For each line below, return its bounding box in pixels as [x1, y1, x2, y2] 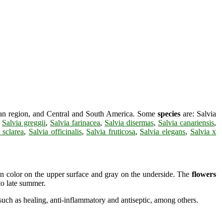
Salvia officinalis [28, 127, 82, 136]
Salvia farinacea [50, 118, 100, 127]
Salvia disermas [105, 118, 154, 127]
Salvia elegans [140, 127, 186, 136]
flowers [192, 169, 217, 178]
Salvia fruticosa [86, 127, 135, 136]
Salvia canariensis [158, 118, 214, 127]
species [158, 109, 180, 118]
